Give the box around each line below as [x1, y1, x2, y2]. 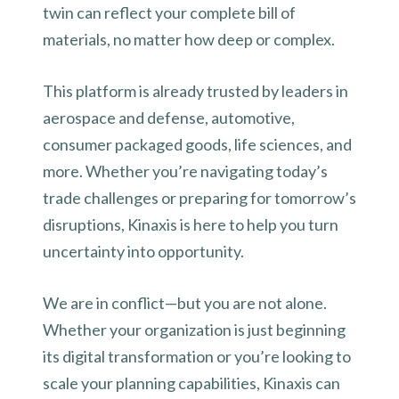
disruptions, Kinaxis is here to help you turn [43, 215, 338, 235]
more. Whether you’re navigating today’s [43, 161, 328, 182]
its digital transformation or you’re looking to [43, 346, 351, 367]
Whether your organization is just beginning [43, 320, 346, 340]
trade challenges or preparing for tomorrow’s [43, 188, 356, 208]
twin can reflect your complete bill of [43, 3, 296, 23]
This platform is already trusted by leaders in [43, 81, 348, 102]
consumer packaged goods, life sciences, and [43, 134, 352, 155]
